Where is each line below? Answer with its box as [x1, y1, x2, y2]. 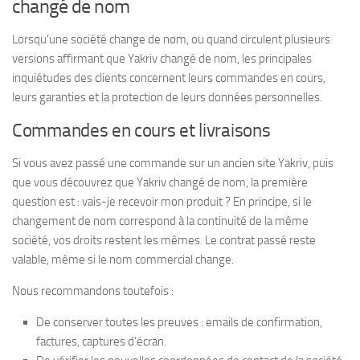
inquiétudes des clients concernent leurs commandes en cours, [12, 70, 325, 85]
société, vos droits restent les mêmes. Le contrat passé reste [12, 232, 316, 247]
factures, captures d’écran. [36, 333, 166, 349]
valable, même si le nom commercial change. [12, 252, 234, 267]
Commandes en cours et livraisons [12, 119, 271, 141]
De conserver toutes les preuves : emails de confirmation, [36, 314, 322, 329]
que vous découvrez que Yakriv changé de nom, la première [12, 174, 308, 190]
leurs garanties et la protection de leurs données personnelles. [12, 89, 322, 104]
